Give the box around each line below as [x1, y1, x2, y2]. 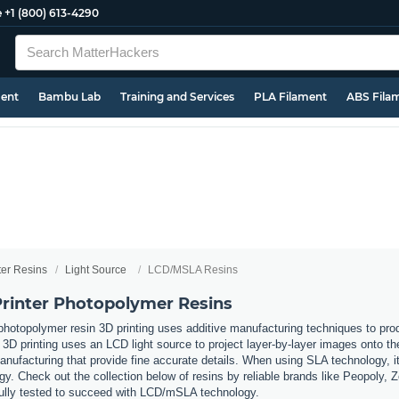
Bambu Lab [38, 90, 101, 103]
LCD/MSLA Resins [148, 263, 238, 276]
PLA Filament [254, 90, 327, 103]
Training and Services [120, 90, 234, 103]
